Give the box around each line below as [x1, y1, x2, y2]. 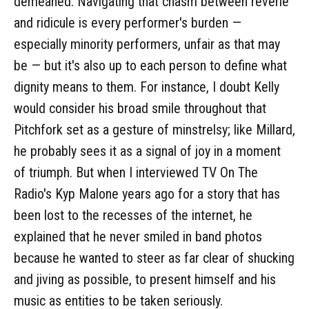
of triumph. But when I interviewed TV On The [14, 163, 258, 181]
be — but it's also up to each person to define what [14, 57, 287, 74]
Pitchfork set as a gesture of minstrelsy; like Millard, [14, 121, 295, 138]
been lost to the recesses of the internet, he [14, 206, 252, 223]
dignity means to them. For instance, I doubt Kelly [14, 78, 279, 95]
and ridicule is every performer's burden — [14, 14, 241, 31]
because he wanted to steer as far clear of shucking [14, 249, 295, 266]
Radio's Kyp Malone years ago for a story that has [14, 185, 280, 202]
